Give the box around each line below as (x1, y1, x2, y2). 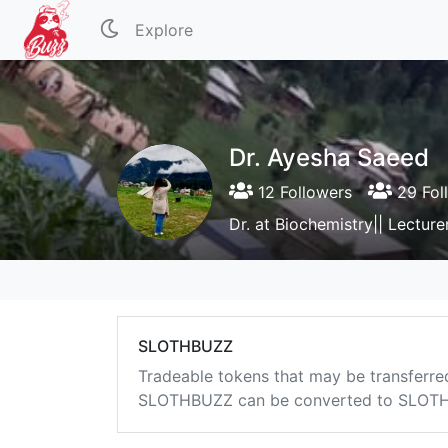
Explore (135, 20, 194, 40)
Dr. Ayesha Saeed (229, 143, 429, 172)
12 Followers (253, 182, 352, 202)
